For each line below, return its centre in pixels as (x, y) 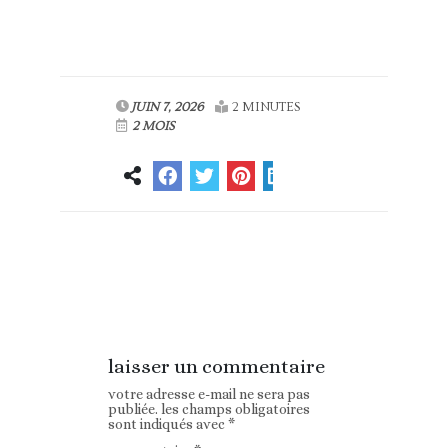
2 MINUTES (266, 107)
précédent (144, 293)
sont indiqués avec (168, 424)
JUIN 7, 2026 (167, 107)
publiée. (133, 409)
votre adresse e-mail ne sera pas (209, 394)
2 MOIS (152, 126)
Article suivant (288, 269)
